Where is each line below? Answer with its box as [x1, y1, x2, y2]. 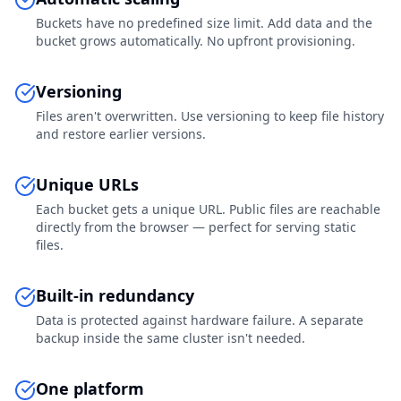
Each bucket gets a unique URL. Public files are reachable [36, 200, 380, 218]
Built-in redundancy [36, 285, 194, 306]
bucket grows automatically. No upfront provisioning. [36, 32, 355, 49]
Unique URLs [36, 174, 139, 195]
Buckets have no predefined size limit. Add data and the [36, 14, 372, 31]
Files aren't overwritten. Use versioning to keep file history [36, 107, 384, 124]
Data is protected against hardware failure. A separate [36, 311, 363, 328]
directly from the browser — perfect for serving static [36, 218, 356, 235]
